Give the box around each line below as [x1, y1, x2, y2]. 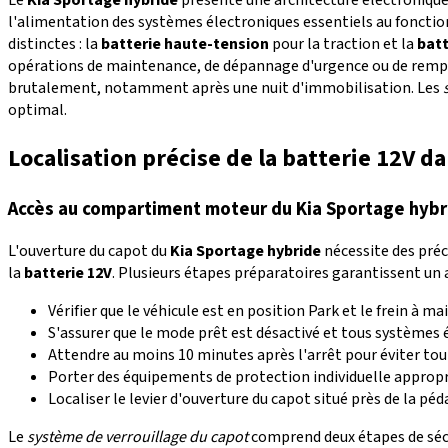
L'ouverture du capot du [8, 240, 170, 263]
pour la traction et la [269, 32, 417, 55]
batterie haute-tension [101, 32, 269, 55]
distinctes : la [8, 32, 101, 55]
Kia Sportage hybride [170, 240, 321, 263]
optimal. [8, 98, 67, 121]
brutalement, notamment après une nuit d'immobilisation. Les [8, 76, 443, 99]
